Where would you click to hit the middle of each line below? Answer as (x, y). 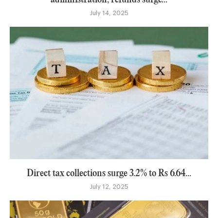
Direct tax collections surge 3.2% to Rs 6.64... (109, 173)
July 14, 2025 (109, 13)
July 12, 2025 (109, 186)
